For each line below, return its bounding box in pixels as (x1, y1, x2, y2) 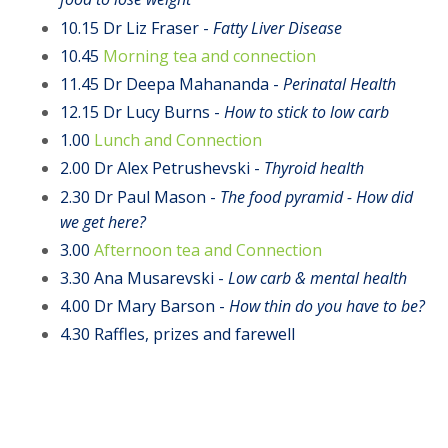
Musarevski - (127, 267, 228, 289)
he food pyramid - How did (228, 185, 413, 208)
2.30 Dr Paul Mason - (60, 185, 220, 208)
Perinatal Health (283, 72, 396, 95)
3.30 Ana (60, 267, 127, 289)
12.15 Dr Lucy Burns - (60, 101, 224, 124)
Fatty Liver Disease (213, 16, 342, 39)
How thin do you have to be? (229, 295, 425, 318)
